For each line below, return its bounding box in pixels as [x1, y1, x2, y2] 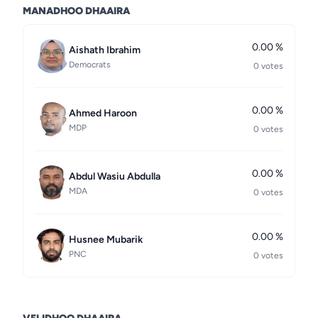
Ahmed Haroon [69, 107, 137, 119]
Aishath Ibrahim [69, 44, 141, 56]
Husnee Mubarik [69, 234, 143, 246]
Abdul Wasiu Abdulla [69, 170, 160, 182]
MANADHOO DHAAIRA [23, 5, 130, 17]
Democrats [69, 60, 111, 70]
